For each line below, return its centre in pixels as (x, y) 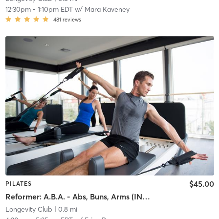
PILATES (18, 184)
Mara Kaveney (107, 10)
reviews (72, 20)
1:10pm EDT (55, 10)
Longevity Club (29, 209)
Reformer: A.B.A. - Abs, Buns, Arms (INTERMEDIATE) (146, 196)
